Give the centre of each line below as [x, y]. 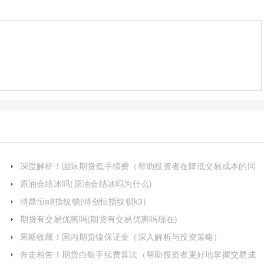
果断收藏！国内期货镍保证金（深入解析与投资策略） [121, 236]
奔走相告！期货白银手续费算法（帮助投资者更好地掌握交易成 [138, 254]
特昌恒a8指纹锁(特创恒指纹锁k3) [83, 201]
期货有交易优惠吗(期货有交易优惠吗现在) [99, 218]
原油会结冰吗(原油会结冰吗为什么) [86, 183]
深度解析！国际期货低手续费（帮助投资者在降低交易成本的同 [138, 165]
